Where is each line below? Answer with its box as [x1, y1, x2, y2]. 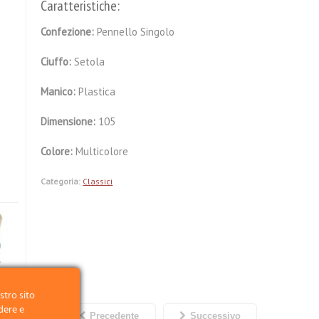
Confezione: [41, 25, 98, 38]
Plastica [78, 85, 116, 98]
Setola [74, 55, 105, 68]
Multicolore [75, 145, 129, 158]
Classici [83, 176, 113, 187]
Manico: [41, 85, 79, 98]
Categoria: [41, 176, 81, 187]
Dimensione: [41, 115, 99, 128]
